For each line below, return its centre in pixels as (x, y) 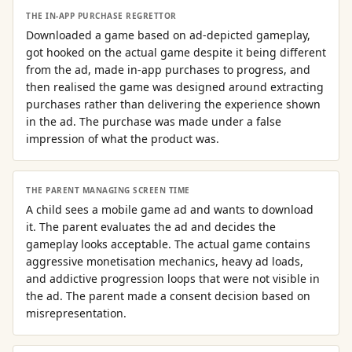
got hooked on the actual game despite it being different (176, 52)
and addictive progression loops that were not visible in (173, 279)
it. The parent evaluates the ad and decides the (151, 227)
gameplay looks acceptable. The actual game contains (168, 244)
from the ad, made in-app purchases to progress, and (168, 70)
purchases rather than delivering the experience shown (173, 104)
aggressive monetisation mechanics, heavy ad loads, (165, 261)
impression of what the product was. (123, 139)
